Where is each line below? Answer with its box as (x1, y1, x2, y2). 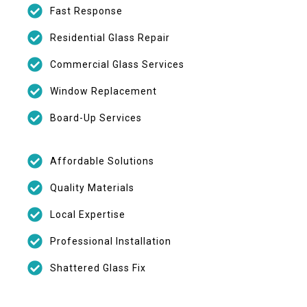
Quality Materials (49, 182, 134, 193)
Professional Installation (49, 235, 171, 247)
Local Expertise (49, 208, 125, 220)
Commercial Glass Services (49, 58, 184, 70)
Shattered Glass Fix (49, 262, 146, 273)
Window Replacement (49, 85, 157, 97)
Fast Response (49, 5, 123, 16)
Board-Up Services (49, 112, 142, 123)
